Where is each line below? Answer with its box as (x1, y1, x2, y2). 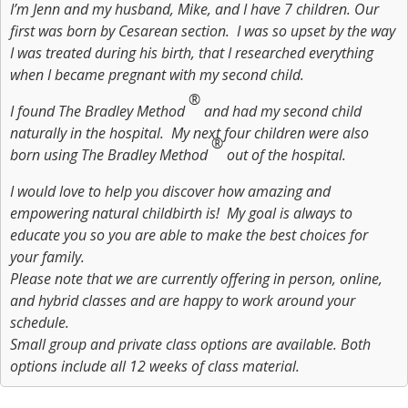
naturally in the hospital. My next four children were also (10, 123, 369, 143)
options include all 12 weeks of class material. (10, 356, 300, 376)
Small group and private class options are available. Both (10, 334, 371, 354)
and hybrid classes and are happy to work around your (10, 291, 355, 311)
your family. (10, 247, 85, 267)
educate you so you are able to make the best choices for (10, 225, 368, 245)
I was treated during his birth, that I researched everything (10, 43, 373, 63)
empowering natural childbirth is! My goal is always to (10, 203, 352, 223)
